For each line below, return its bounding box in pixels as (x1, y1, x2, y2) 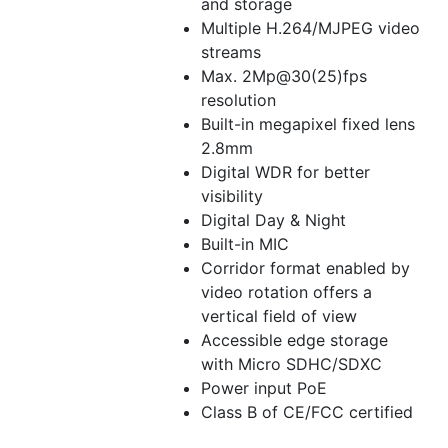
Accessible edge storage (201, 330, 388, 351)
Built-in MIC (201, 234, 289, 255)
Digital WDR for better (201, 162, 370, 183)
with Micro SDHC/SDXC (201, 354, 382, 375)
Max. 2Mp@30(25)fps (201, 66, 367, 87)
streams (201, 42, 261, 63)
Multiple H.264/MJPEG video (201, 18, 420, 39)
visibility (201, 186, 263, 207)
